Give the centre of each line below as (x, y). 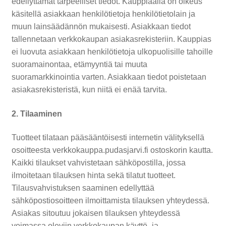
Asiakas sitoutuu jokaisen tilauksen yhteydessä (96, 213)
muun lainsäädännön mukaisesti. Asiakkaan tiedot (101, 26)
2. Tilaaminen (37, 114)
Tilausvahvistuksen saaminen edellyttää (83, 188)
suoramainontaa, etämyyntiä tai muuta (79, 64)
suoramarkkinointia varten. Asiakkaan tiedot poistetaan (109, 77)
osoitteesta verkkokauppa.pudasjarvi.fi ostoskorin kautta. (112, 150)
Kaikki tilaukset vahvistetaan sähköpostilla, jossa (98, 163)
